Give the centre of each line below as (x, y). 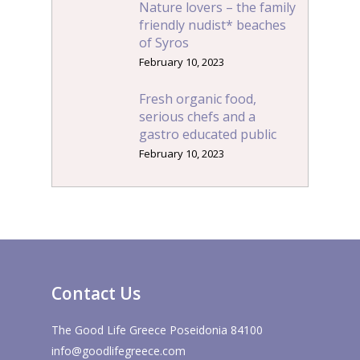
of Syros (164, 43)
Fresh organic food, (198, 99)
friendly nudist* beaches (213, 25)
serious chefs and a (198, 117)
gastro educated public (208, 135)
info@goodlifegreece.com (119, 350)
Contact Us (96, 293)
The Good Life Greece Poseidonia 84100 (157, 329)
